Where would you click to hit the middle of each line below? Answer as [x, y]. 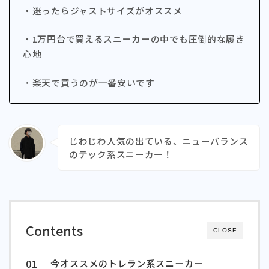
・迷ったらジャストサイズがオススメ [103, 10]
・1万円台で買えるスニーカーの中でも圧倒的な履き [134, 39]
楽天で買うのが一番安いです [93, 82]
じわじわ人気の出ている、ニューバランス [159, 141]
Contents [54, 230]
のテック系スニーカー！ [121, 154]
